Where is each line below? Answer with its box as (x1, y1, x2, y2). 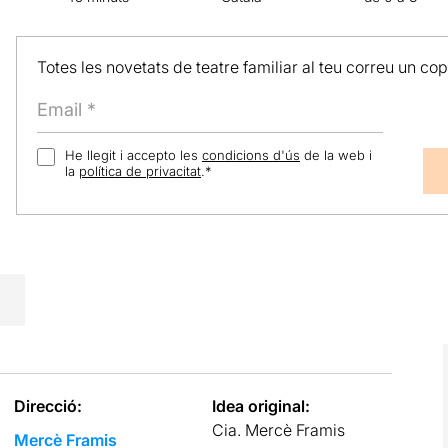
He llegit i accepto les (64, 147, 202, 164)
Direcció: (13, 395, 82, 416)
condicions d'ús (201, 147, 300, 164)
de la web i (299, 147, 372, 164)
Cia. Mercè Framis (212, 419, 346, 440)
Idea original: (212, 395, 311, 416)
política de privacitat (78, 163, 201, 180)
